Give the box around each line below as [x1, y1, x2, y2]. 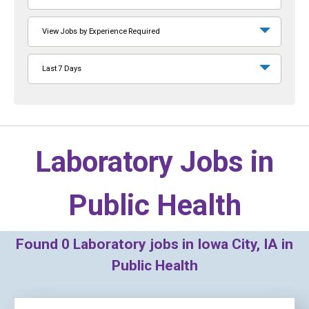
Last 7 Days [42, 64, 81, 73]
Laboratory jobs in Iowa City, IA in [70, 236, 293, 252]
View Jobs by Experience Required [42, 27, 160, 36]
